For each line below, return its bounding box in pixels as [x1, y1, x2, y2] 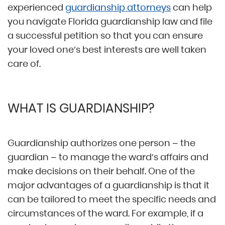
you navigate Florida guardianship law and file [8, 15, 212, 28]
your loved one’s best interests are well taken [8, 43, 206, 56]
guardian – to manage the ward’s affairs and [8, 151, 208, 164]
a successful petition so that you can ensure [8, 29, 203, 42]
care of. [8, 57, 41, 70]
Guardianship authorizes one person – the [8, 137, 195, 150]
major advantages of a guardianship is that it [8, 179, 209, 192]
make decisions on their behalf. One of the [8, 165, 195, 178]
